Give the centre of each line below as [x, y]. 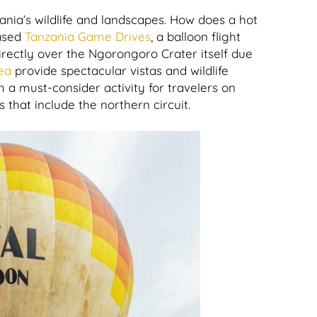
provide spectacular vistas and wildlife [120, 70]
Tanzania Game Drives [88, 36]
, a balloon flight [196, 36]
